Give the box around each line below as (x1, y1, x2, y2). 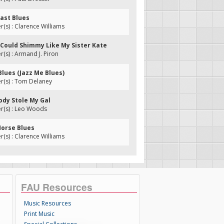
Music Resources (24, 199, 71, 207)
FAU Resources (21, 180, 93, 194)
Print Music (24, 209, 55, 218)
